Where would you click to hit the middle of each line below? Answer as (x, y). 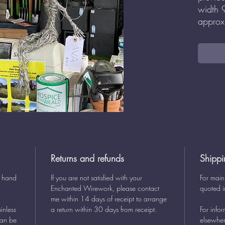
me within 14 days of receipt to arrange (109, 199)
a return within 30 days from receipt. (104, 209)
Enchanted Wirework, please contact (105, 188)
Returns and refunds (87, 158)
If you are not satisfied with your (96, 178)
